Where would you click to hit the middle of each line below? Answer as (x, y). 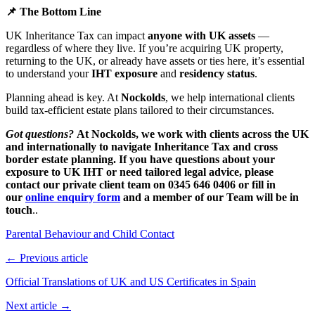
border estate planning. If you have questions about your (140, 160)
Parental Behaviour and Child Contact (90, 234)
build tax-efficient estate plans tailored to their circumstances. (141, 110)
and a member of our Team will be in (211, 198)
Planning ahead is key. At (63, 98)
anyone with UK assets (201, 36)
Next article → (38, 306)
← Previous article (47, 258)
